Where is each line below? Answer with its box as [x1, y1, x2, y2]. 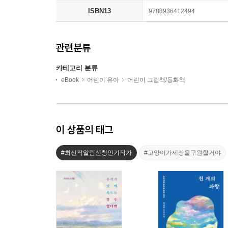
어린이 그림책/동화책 [127, 76, 185, 83]
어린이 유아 [87, 76, 119, 83]
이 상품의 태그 [56, 123, 113, 136]
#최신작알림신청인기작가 [61, 149, 132, 156]
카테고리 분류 [56, 64, 98, 72]
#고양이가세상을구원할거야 [144, 149, 221, 156]
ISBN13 [88, 7, 111, 15]
